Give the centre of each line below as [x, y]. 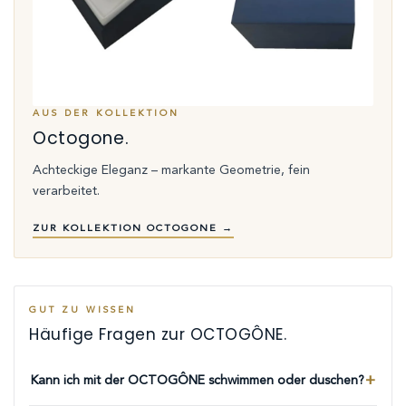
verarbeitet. [66, 191]
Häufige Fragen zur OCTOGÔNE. [158, 334]
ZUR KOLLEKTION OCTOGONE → [133, 228]
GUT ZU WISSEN [82, 309]
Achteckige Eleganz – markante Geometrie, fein [171, 170]
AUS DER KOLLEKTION [106, 113]
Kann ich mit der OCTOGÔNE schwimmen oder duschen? [198, 381]
